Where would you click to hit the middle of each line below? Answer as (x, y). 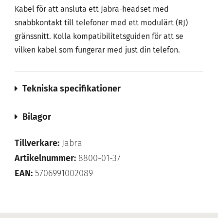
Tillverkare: (37, 143)
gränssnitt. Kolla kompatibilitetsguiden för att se (99, 36)
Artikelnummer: (45, 158)
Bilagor (37, 117)
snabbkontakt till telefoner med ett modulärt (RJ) (101, 23)
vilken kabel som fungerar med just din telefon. (97, 50)
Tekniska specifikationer (72, 89)
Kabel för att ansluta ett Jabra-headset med (92, 9)
